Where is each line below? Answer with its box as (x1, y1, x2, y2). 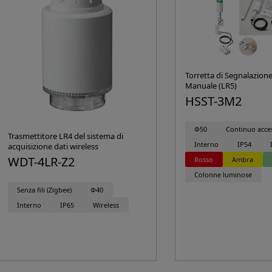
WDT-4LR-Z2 (7, 154, 75, 171)
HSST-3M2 (185, 93, 242, 110)
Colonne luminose (194, 169, 253, 179)
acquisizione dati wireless (7, 141, 98, 152)
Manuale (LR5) (185, 80, 237, 92)
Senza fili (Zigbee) (17, 185, 72, 194)
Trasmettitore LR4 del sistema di (7, 131, 123, 142)
